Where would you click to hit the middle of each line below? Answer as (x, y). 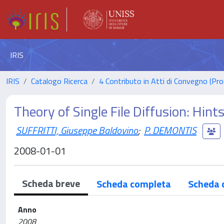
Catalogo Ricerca (59, 81)
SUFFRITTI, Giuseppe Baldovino (77, 130)
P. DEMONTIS (170, 130)
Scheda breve (51, 183)
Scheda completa (134, 184)
